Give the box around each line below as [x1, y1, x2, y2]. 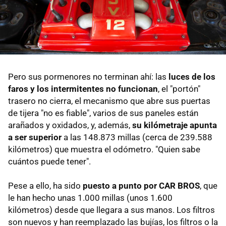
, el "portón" [158, 83, 200, 94]
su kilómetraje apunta [132, 120, 217, 130]
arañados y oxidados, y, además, [8, 120, 132, 130]
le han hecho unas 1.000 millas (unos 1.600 [8, 192, 173, 203]
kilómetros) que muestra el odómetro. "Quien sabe [8, 144, 200, 154]
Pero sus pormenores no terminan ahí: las [8, 71, 168, 82]
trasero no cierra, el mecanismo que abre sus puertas [8, 95, 210, 106]
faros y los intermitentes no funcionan [8, 83, 158, 94]
